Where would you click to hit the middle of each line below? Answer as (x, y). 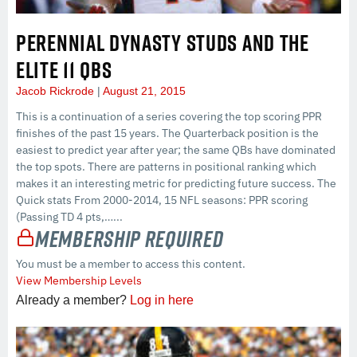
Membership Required (129, 239)
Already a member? (73, 300)
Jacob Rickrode (57, 91)
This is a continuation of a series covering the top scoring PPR (169, 117)
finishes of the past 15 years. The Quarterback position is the (167, 133)
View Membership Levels (79, 280)
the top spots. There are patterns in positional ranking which (166, 167)
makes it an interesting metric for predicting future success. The (176, 184)
